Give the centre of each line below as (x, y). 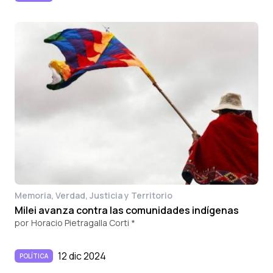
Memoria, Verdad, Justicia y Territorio (94, 195)
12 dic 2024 (82, 256)
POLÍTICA (34, 256)
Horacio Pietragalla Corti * (83, 222)
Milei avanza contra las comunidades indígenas (127, 210)
